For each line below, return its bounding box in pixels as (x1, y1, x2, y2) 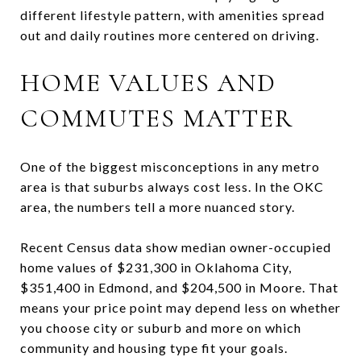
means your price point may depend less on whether (20, 299, 341, 315)
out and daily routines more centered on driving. (20, 27, 319, 43)
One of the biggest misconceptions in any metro (20, 158, 320, 174)
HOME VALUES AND (20, 66, 276, 98)
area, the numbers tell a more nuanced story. (20, 198, 295, 214)
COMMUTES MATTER (20, 102, 293, 134)
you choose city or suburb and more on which (20, 319, 301, 335)
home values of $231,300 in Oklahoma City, (20, 259, 292, 275)
